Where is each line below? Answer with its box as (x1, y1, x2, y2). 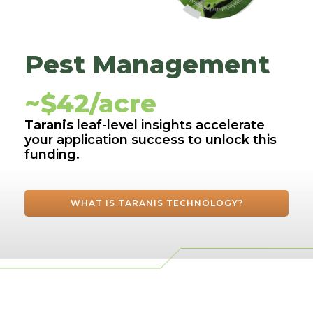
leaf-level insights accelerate (77, 117, 265, 133)
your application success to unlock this (24, 132, 277, 148)
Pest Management (24, 49, 270, 80)
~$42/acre (24, 88, 156, 119)
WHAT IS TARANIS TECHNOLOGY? (70, 198, 243, 209)
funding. (24, 147, 80, 163)
